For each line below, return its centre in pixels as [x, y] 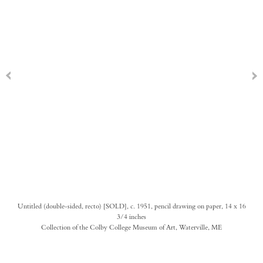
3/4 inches [131, 217]
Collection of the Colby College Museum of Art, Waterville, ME [131, 227]
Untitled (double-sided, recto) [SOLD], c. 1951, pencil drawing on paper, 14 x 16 [131, 206]
